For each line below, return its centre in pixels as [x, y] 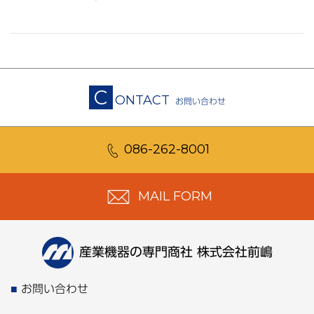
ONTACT [142, 100]
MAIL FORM [173, 196]
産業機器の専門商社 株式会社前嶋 [176, 251]
